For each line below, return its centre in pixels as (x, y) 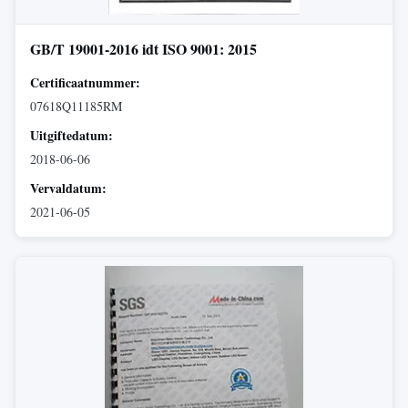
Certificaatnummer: (85, 82)
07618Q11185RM (76, 106)
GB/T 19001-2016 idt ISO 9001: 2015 (143, 48)
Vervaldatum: (68, 188)
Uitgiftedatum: (71, 135)
